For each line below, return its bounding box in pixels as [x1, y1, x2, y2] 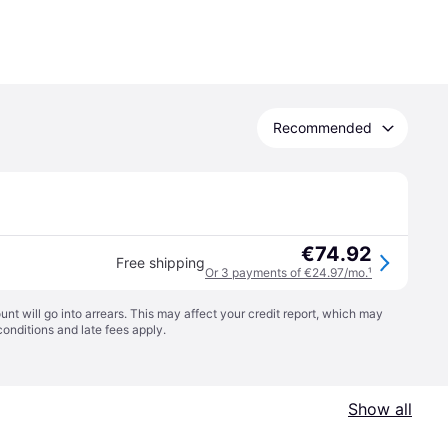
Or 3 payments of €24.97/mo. [205, 265, 368, 280]
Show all [348, 399, 412, 419]
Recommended [273, 119, 372, 136]
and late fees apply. [54, 322, 166, 337]
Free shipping [116, 254, 205, 271]
